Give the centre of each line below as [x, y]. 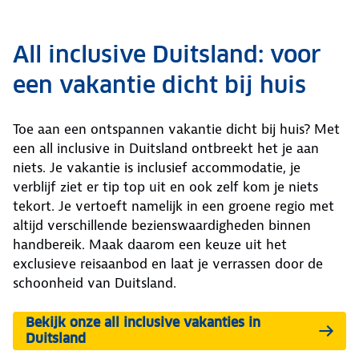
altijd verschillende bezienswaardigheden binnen [162, 225]
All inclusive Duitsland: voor [167, 54]
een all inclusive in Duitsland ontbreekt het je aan [166, 148]
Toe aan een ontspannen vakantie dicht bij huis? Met [176, 129]
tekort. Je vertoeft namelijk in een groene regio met [173, 206]
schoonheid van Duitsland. [95, 283]
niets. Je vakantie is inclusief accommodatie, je [157, 167]
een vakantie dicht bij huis [159, 85]
